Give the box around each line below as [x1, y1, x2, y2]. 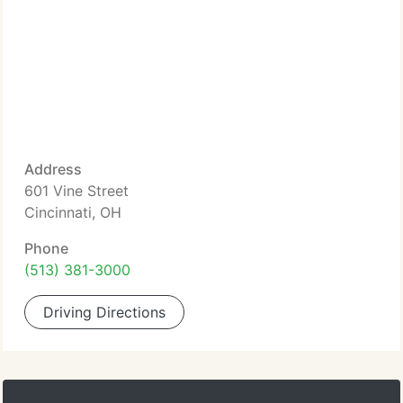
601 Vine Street [24, 182, 129, 200]
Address [24, 160, 82, 178]
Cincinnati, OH [24, 203, 121, 221]
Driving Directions [43, 303, 166, 321]
